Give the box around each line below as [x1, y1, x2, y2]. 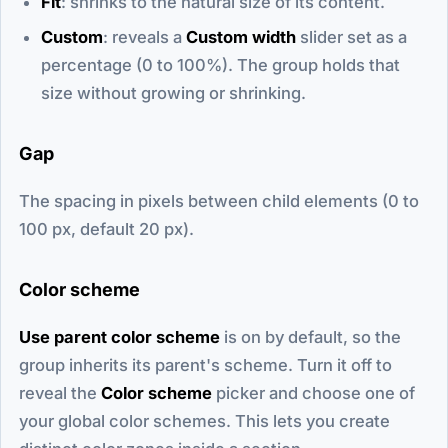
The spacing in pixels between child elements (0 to [19, 190, 419, 211]
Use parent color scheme [19, 326, 220, 347]
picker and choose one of [212, 382, 415, 403]
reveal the [19, 382, 101, 403]
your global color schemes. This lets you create [19, 410, 390, 431]
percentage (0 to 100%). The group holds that [41, 54, 400, 75]
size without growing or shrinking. [41, 82, 306, 103]
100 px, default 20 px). [19, 218, 194, 239]
